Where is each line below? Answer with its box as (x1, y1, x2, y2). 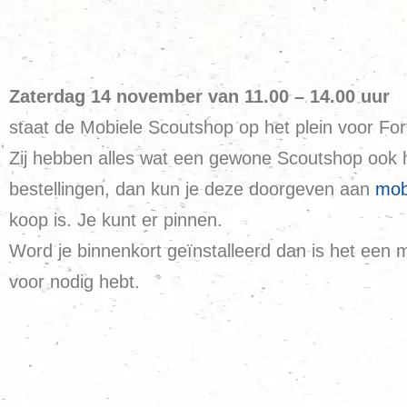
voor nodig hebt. (9, 272, 140, 292)
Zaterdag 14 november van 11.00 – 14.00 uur (9, 86, 390, 106)
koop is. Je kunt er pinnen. (9, 210, 223, 230)
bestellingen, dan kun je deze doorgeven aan (9, 179, 375, 199)
